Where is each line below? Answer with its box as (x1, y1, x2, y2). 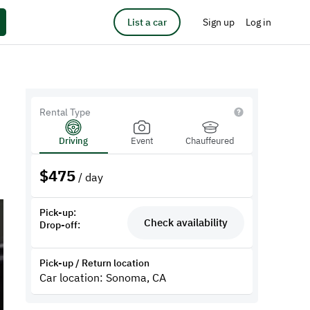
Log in (246, 16, 271, 28)
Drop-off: (39, 219, 81, 231)
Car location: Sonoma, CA (39, 271, 167, 284)
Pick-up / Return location (39, 257, 150, 269)
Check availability (143, 216, 228, 229)
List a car (127, 16, 167, 28)
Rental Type (39, 106, 91, 118)
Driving (59, 135, 89, 147)
